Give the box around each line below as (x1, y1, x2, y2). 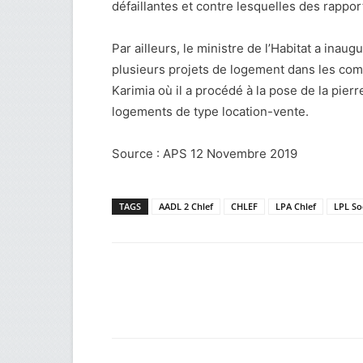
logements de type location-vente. (112, 104, 309, 119)
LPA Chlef (275, 200, 316, 212)
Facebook (150, 298, 190, 310)
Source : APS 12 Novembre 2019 (112, 146, 297, 161)
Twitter (255, 298, 284, 310)
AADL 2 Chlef (159, 200, 213, 212)
